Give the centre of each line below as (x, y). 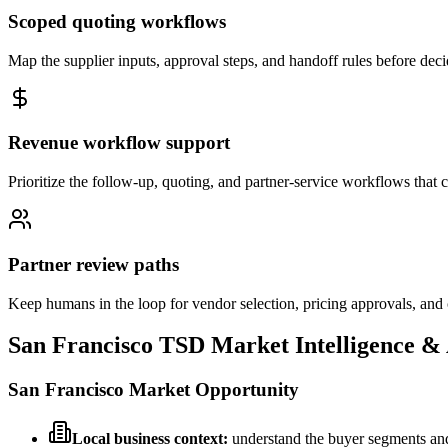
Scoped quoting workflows (117, 21)
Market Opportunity (211, 390)
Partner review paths (93, 264)
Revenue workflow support (119, 143)
